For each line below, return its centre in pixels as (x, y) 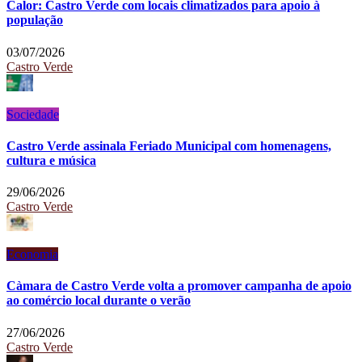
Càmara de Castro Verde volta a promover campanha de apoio (179, 286)
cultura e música (51, 160)
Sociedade (33, 114)
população (35, 20)
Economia (32, 255)
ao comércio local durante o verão (99, 301)
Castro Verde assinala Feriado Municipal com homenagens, (169, 145)
